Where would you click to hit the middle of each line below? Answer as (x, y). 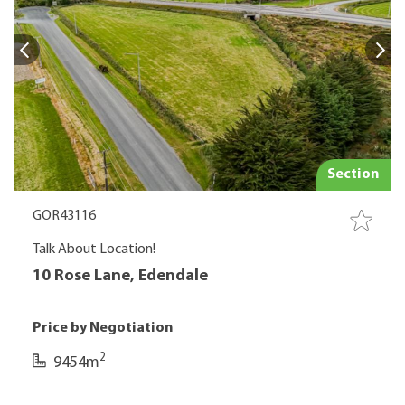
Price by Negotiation (103, 328)
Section (353, 174)
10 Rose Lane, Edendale (120, 276)
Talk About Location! (94, 250)
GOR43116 (64, 216)
